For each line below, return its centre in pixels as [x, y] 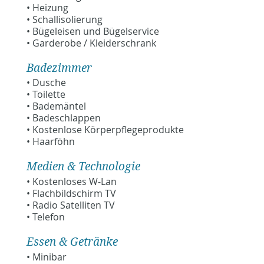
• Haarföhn [50, 142]
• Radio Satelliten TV [70, 205]
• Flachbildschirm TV [71, 194]
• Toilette [46, 95]
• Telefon [45, 217]
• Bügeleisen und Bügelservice [93, 31]
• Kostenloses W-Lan [71, 182]
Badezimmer [59, 67]
